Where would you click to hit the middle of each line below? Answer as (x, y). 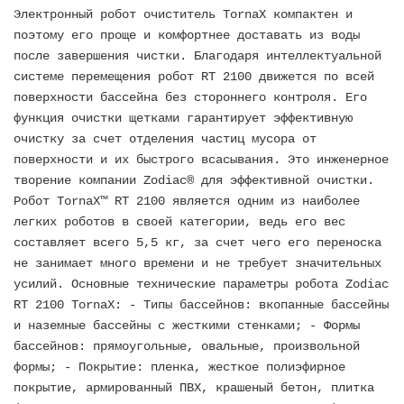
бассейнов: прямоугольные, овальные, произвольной (187, 346)
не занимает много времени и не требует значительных (197, 263)
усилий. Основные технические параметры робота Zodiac (201, 284)
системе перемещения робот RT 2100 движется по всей (194, 76)
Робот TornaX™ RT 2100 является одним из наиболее (187, 201)
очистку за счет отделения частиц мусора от (165, 138)
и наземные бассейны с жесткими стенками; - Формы (187, 325)
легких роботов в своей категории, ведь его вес (179, 221)
